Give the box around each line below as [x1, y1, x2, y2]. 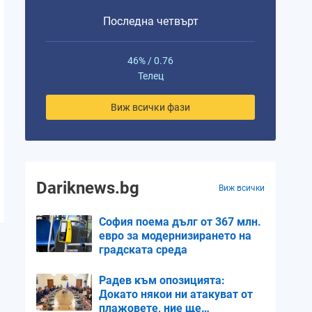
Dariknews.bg [36, 178, 139, 198]
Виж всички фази [111, 102, 190, 113]
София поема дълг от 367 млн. [99, 215, 261, 228]
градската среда [99, 243, 187, 256]
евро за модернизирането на [99, 229, 251, 242]
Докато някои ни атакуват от [99, 288, 253, 301]
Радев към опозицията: [99, 274, 225, 287]
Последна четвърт [102, 15, 198, 28]
